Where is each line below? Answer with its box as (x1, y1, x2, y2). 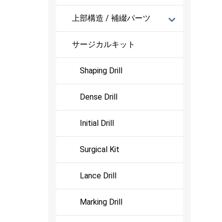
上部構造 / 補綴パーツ (72, 13, 151, 23)
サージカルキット (72, 40, 135, 50)
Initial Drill (80, 118, 114, 128)
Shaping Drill (80, 66, 122, 76)
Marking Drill (80, 197, 122, 207)
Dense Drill (80, 92, 117, 102)
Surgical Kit (80, 145, 119, 155)
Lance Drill (80, 171, 116, 181)
